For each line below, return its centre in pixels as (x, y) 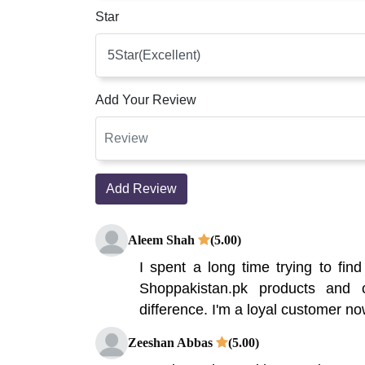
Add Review (141, 188)
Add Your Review (146, 99)
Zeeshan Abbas (172, 342)
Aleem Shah (163, 240)
